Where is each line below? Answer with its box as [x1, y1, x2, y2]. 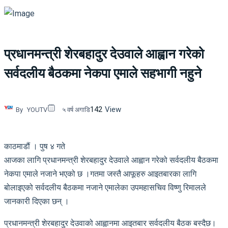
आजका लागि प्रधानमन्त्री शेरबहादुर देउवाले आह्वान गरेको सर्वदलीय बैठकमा [4, 155, 218, 165]
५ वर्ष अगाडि [62, 105, 90, 113]
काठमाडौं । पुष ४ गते [4, 141, 65, 151]
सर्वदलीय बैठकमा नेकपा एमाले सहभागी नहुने [4, 66, 202, 81]
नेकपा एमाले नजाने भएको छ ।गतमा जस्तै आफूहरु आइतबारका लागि [4, 168, 196, 179]
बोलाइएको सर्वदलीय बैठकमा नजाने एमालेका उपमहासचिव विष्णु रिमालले [4, 182, 206, 192]
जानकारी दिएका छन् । [4, 196, 69, 206]
